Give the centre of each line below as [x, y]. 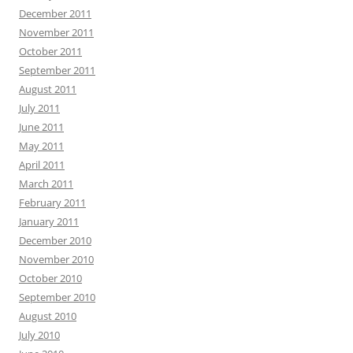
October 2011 [50, 51]
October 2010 [50, 278]
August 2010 [48, 316]
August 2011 [48, 89]
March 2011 [46, 184]
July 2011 [39, 108]
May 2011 [41, 146]
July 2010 [39, 335]
